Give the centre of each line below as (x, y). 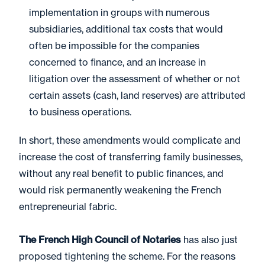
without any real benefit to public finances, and (121, 173)
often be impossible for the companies (114, 46)
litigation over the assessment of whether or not (135, 79)
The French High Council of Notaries (100, 240)
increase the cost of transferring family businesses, (131, 157)
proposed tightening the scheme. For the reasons (127, 256)
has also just (209, 240)
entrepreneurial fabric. (68, 206)
